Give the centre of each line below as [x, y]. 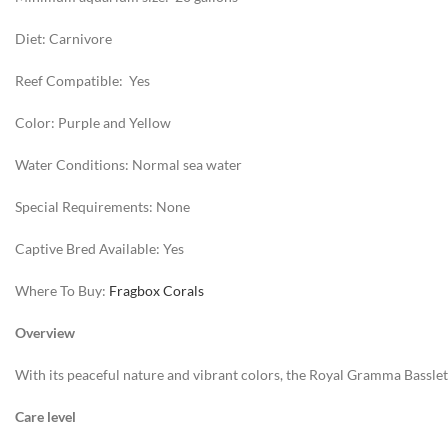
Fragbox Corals [156, 290]
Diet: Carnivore [63, 38]
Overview [45, 332]
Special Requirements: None [102, 206]
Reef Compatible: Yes [82, 80]
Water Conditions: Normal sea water [128, 164]
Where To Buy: [62, 290]
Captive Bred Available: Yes [99, 248]
